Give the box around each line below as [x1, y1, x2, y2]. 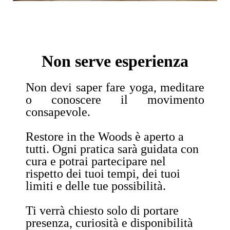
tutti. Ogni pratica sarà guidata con [26, 142, 199, 156]
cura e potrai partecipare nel [26, 154, 166, 168]
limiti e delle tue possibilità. [26, 179, 166, 193]
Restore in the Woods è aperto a [26, 129, 184, 143]
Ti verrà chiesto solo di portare [26, 203, 179, 217]
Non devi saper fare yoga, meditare [26, 80, 204, 94]
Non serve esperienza [42, 51, 188, 70]
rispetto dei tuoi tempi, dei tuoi [26, 166, 180, 180]
